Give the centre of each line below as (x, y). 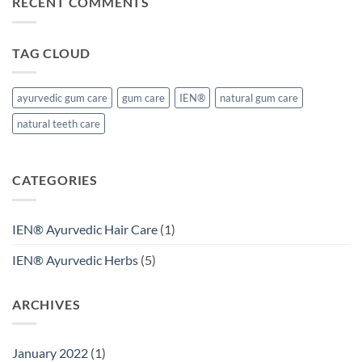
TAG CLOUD (52, 53)
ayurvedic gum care (62, 98)
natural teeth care (59, 124)
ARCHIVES (46, 304)
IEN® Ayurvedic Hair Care (85, 229)
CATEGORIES (55, 180)
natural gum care (259, 98)
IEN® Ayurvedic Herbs (75, 259)
